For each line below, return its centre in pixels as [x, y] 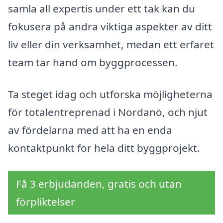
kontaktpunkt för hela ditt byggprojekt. [104, 148]
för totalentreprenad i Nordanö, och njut [108, 112]
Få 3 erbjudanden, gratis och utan [99, 183]
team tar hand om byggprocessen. [93, 62]
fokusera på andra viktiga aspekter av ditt [110, 27]
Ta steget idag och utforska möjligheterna [110, 94]
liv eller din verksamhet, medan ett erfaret [111, 45]
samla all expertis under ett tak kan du [102, 9]
